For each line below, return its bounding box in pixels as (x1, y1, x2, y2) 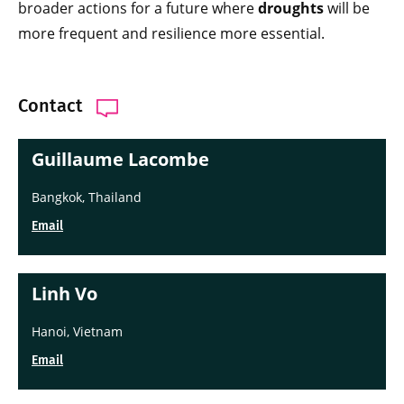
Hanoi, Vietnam (32, 323, 123, 341)
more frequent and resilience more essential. (18, 23, 325, 44)
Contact (18, 95, 83, 117)
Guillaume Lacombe (32, 147, 209, 172)
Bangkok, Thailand (32, 188, 142, 207)
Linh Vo (32, 281, 97, 307)
